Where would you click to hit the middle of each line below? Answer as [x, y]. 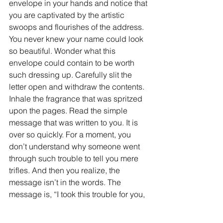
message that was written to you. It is [74, 122]
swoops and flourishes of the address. [77, 27]
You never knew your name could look [77, 39]
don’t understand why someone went [75, 146]
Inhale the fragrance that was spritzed [77, 99]
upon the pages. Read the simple [69, 111]
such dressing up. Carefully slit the [71, 75]
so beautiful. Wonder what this [63, 51]
